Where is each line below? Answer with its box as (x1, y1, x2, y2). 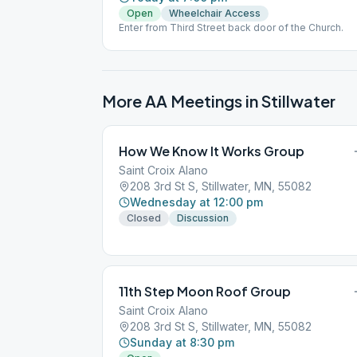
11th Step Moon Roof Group (119, 283, 291, 300)
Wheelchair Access (169, 7, 261, 19)
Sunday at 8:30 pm (130, 335, 234, 349)
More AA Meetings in (102, 91, 261, 111)
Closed (127, 212, 161, 224)
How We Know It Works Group (119, 143, 304, 159)
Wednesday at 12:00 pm (130, 195, 263, 209)
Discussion (177, 212, 229, 224)
